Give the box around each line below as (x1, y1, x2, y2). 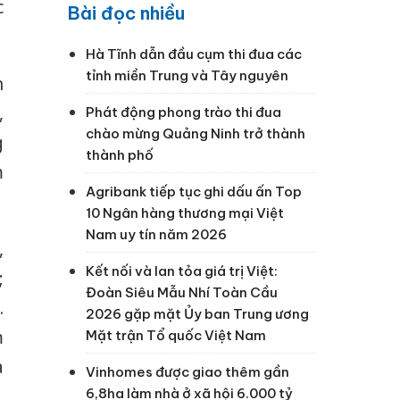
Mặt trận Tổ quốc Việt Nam (86, 326, 266, 344)
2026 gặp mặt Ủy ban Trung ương (86, 304, 309, 322)
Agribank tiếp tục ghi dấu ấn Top (86, 182, 302, 200)
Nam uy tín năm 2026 (86, 225, 227, 243)
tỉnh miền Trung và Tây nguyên (86, 66, 288, 84)
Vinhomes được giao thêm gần (86, 362, 289, 380)
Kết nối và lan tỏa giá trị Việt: (86, 262, 278, 279)
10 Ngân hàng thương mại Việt (86, 204, 284, 221)
